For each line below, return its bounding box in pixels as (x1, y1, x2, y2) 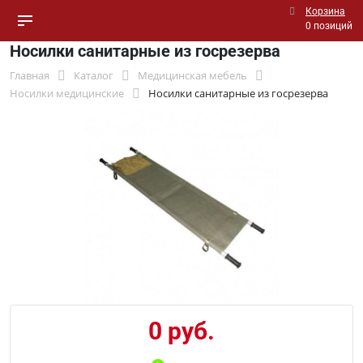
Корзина (305, 6, 345, 17)
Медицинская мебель (138, 68, 247, 83)
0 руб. (148, 316, 215, 345)
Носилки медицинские (10, 86, 124, 100)
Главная (10, 68, 49, 83)
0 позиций (305, 20, 352, 32)
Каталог (74, 68, 113, 83)
